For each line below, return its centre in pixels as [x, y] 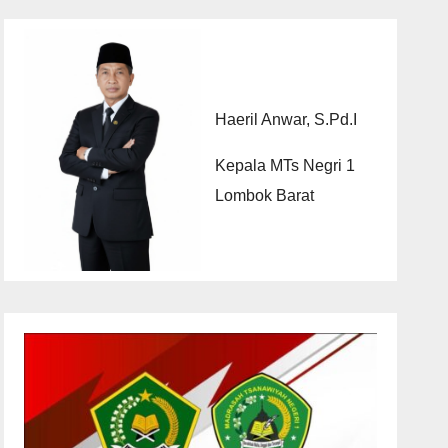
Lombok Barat [264, 195]
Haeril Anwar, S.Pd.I [285, 119]
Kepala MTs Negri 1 [284, 165]
